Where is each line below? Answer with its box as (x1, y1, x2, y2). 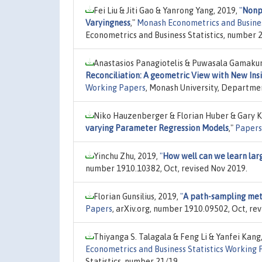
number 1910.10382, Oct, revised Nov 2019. (85, 163, 247, 173)
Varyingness (85, 18, 130, 27)
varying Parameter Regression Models (85, 123, 229, 133)
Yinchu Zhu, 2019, (94, 151, 160, 161)
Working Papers (85, 82, 146, 92)
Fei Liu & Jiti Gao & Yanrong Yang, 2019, (94, 5, 239, 15)
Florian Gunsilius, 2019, (94, 191, 180, 201)
